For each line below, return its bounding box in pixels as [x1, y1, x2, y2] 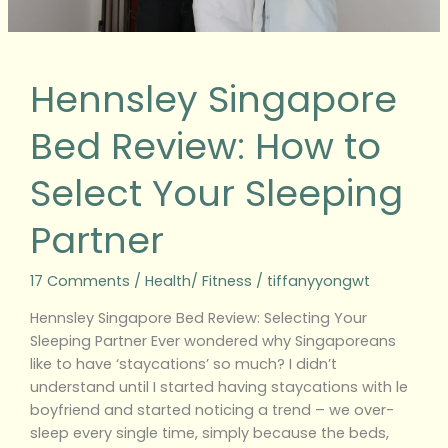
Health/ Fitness [144, 271, 252, 292]
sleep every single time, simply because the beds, [29, 422, 389, 443]
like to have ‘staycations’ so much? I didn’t [29, 353, 337, 374]
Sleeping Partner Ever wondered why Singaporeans [29, 330, 396, 351]
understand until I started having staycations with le [29, 376, 408, 397]
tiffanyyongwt [266, 271, 370, 292]
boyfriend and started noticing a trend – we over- [29, 399, 394, 420]
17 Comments [29, 271, 130, 292]
